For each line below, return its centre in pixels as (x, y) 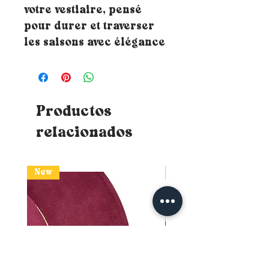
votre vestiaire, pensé (83, 11)
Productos (74, 112)
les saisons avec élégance (95, 43)
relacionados (84, 133)
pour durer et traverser (89, 27)
